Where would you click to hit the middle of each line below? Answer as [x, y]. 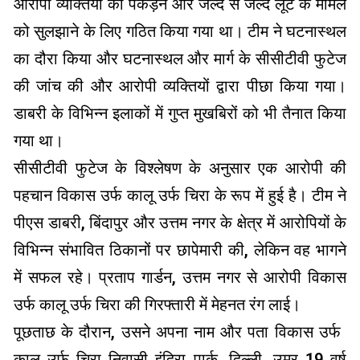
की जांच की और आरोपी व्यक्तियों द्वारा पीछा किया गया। [180, 86]
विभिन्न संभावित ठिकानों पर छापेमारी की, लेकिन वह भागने [180, 250]
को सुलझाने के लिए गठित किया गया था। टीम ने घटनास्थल [180, 32]
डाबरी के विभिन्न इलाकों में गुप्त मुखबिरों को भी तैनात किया [180, 114]
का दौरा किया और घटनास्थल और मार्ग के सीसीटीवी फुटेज [180, 59]
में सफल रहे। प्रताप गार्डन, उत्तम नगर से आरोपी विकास [180, 278]
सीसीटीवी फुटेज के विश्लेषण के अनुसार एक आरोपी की [180, 168]
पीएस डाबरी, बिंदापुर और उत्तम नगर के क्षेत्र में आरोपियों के [180, 223]
